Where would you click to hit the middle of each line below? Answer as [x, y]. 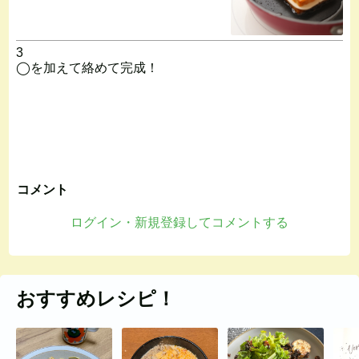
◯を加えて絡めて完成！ [87, 67]
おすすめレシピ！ [96, 298]
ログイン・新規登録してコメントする [179, 222]
